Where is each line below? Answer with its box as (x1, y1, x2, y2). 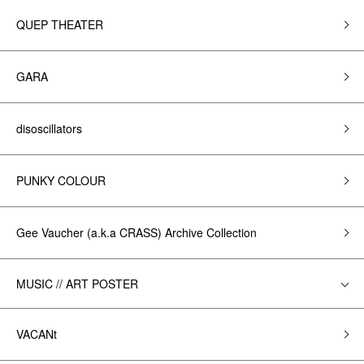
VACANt (16, 326, 57, 342)
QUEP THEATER (16, 16, 103, 32)
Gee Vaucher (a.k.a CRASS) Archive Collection (16, 224, 257, 240)
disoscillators (16, 120, 82, 136)
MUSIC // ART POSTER (16, 275, 138, 292)
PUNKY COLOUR (16, 172, 106, 188)
